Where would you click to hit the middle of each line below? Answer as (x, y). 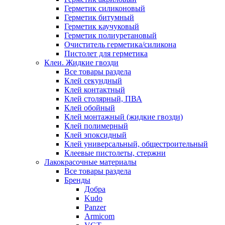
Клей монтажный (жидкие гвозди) (124, 117)
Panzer (95, 207)
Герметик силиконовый (105, 8)
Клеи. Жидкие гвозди (81, 62)
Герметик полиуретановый (110, 35)
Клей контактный (95, 89)
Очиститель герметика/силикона (120, 44)
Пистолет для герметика (106, 53)
